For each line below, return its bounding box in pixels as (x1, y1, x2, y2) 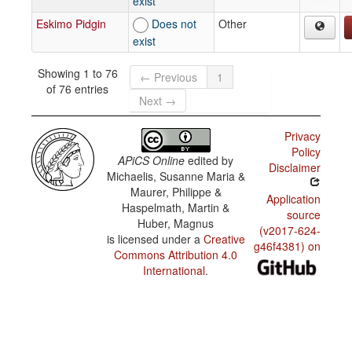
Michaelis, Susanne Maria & (106, 168, 245, 184)
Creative (203, 231, 245, 247)
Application (266, 191, 321, 207)
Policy (291, 144, 321, 159)
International (143, 262, 206, 278)
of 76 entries (46, 81, 109, 97)
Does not (148, 15, 196, 31)
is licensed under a (106, 231, 203, 247)
